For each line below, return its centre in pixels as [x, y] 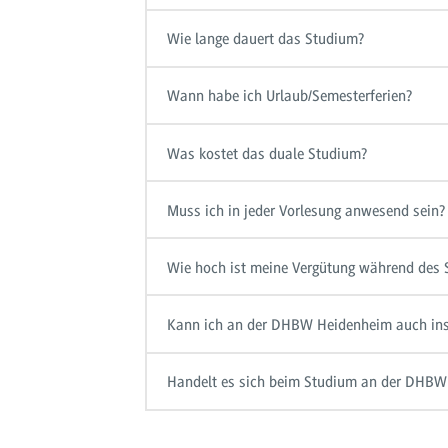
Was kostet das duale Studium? [267, 153]
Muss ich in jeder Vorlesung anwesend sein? [306, 210]
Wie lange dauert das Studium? [266, 39]
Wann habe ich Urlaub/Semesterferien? [290, 96]
